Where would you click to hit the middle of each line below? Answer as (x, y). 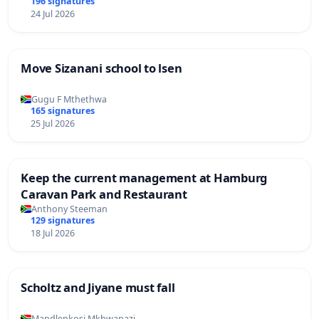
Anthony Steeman (69, 209)
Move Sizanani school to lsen (101, 68)
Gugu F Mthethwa (69, 99)
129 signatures (62, 220)
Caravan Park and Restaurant (104, 194)
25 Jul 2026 (52, 123)
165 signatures (62, 110)
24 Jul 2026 (52, 14)
